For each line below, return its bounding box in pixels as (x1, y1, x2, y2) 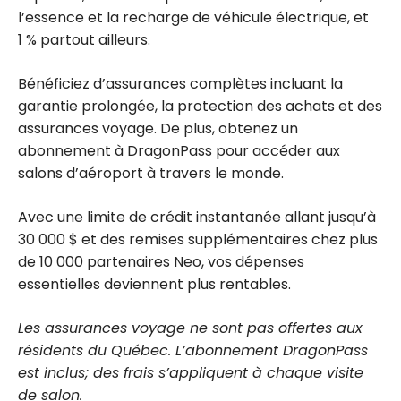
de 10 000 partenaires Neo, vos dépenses (18, 251, 304, 272)
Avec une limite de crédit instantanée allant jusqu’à (18, 206, 376, 227)
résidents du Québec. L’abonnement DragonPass (18, 339, 368, 361)
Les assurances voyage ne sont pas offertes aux (18, 317, 363, 338)
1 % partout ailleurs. (18, 29, 150, 50)
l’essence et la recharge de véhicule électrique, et (18, 6, 369, 28)
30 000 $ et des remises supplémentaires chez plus (18, 228, 378, 250)
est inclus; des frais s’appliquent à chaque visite (18, 362, 363, 383)
